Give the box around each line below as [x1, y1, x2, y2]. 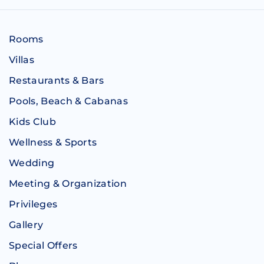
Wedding [9, 157, 55, 169]
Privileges [9, 198, 58, 210]
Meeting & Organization [9, 177, 127, 189]
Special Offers [9, 239, 78, 251]
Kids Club [9, 115, 56, 127]
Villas [9, 54, 34, 65]
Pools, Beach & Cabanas [9, 95, 128, 107]
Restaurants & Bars [9, 74, 104, 86]
